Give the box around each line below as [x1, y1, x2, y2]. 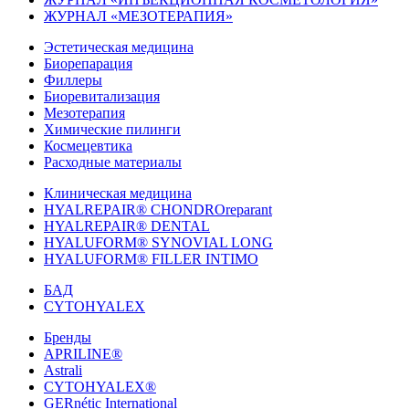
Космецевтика [44, 138, 132, 154]
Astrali [44, 362, 82, 379]
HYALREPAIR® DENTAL [44, 218, 210, 235]
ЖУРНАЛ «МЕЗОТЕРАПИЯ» [44, 8, 233, 25]
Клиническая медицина [44, 185, 192, 202]
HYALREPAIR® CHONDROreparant [44, 202, 272, 218]
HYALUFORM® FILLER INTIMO [44, 251, 258, 267]
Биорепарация [44, 56, 132, 72]
